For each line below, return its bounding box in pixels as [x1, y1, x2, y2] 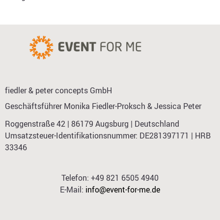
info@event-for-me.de [85, 184, 160, 195]
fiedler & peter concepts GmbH [5, 85, 114, 96]
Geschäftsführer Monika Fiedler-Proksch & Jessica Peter [5, 101, 201, 111]
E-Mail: [60, 184, 85, 195]
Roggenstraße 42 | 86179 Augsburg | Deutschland [5, 118, 181, 129]
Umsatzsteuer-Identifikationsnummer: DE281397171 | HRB [5, 130, 211, 141]
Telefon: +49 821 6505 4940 [61, 172, 159, 184]
